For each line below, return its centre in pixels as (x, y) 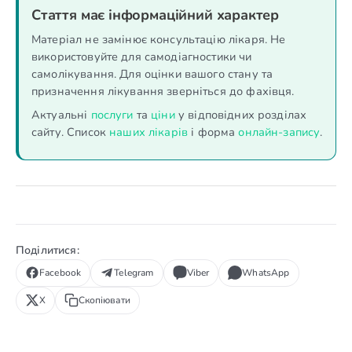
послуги (112, 114)
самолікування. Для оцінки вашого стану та (152, 73)
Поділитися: (48, 250)
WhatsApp (266, 272)
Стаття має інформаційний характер (156, 15)
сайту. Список (71, 132)
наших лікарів (149, 132)
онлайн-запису (279, 132)
